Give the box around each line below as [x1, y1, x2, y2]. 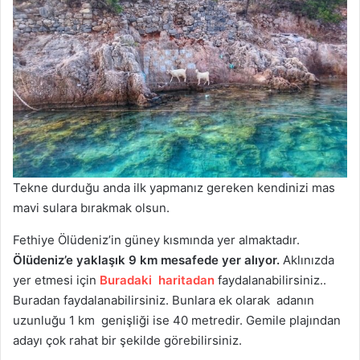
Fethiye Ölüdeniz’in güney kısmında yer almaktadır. [13, 231, 300, 247]
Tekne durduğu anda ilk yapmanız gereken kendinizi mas [13, 179, 335, 195]
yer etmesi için [13, 272, 100, 288]
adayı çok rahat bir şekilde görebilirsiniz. [13, 332, 242, 348]
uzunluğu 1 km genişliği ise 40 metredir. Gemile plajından [13, 312, 341, 328]
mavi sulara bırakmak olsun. [13, 199, 170, 215]
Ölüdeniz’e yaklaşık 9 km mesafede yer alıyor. [13, 252, 280, 268]
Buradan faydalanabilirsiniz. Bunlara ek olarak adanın [13, 292, 314, 308]
